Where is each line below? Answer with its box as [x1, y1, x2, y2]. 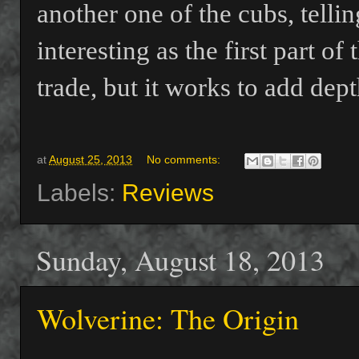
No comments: [146, 153, 224, 166]
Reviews [122, 179, 214, 206]
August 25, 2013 [49, 153, 132, 166]
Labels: [37, 179, 122, 206]
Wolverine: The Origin [37, 298, 299, 337]
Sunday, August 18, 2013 [36, 240, 325, 279]
